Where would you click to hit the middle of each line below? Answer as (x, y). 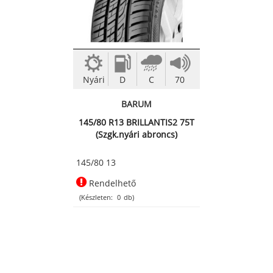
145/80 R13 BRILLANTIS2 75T (136, 122)
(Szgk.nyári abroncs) (136, 135)
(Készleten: (96, 197)
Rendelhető (111, 183)
